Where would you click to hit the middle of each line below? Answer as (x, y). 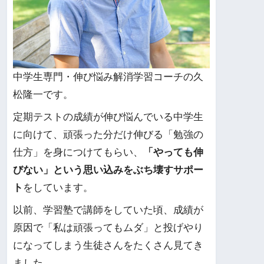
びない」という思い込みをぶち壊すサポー (108, 170)
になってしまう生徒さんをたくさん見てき (108, 246)
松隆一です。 (43, 94)
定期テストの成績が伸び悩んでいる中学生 (108, 117)
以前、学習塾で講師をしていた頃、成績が (108, 210)
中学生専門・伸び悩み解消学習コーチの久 (108, 77)
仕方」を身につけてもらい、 (78, 152)
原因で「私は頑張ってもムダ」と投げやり (108, 228)
